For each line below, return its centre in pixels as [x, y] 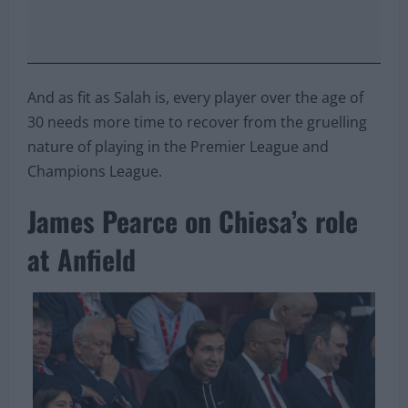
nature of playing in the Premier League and [178, 146]
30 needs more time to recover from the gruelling [197, 122]
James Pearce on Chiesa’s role [193, 220]
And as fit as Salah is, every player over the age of [195, 97]
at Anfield [82, 259]
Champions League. [95, 171]
